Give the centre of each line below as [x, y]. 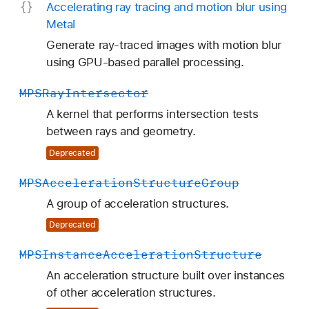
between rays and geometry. [121, 131]
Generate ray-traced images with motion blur [163, 45]
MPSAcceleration [76, 182]
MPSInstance [61, 255]
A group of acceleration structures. [137, 203]
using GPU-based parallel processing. [145, 62]
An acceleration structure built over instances [165, 276]
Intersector [107, 93]
